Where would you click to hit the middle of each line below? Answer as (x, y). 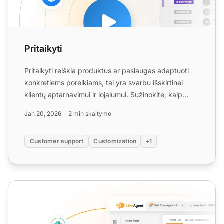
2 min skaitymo (90, 114)
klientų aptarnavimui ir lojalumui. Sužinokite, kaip (103, 95)
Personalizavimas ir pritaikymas (67, 187)
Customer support (57, 141)
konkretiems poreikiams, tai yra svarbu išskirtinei (104, 83)
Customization (115, 141)
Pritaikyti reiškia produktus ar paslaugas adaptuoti (107, 71)
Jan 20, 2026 (43, 114)
